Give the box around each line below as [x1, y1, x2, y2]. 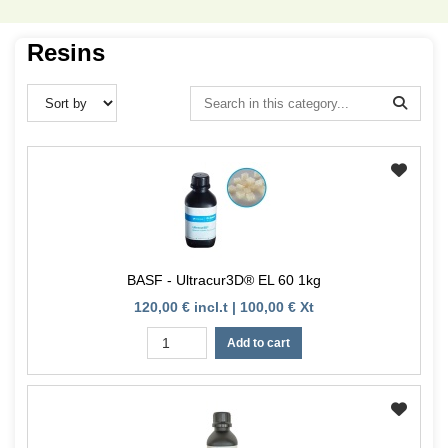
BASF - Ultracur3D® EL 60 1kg [127, 272, 321, 289]
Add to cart [226, 336, 290, 351]
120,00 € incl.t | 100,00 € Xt [134, 299, 314, 316]
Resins [27, 39, 105, 67]
